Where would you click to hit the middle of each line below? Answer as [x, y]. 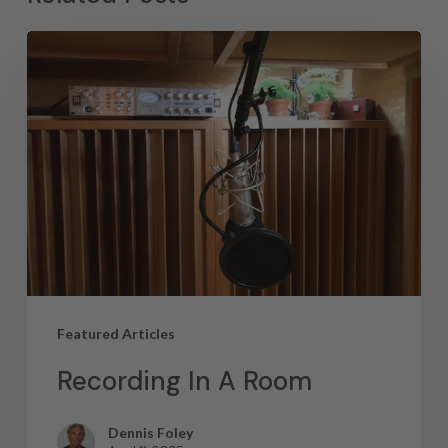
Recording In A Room [184, 380]
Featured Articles [115, 333]
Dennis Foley [150, 432]
